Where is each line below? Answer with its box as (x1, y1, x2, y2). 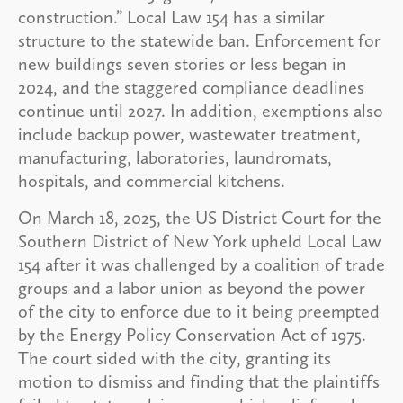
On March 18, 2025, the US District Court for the (18, 206, 381, 228)
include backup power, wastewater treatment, (18, 122, 361, 145)
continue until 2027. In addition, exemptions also (18, 99, 383, 121)
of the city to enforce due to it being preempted (18, 300, 380, 322)
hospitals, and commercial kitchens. (18, 169, 290, 192)
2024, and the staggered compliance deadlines (18, 76, 364, 98)
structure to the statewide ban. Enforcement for (18, 29, 381, 51)
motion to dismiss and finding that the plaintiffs (18, 370, 380, 392)
